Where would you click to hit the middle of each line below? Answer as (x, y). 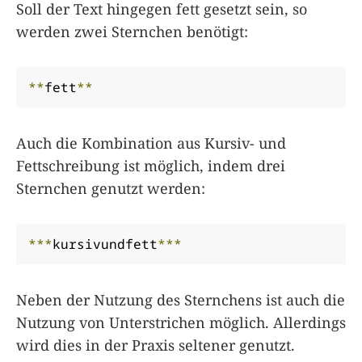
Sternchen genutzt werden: (111, 188)
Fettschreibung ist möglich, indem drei (151, 165)
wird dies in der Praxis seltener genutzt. (156, 345)
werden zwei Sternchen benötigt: (132, 31)
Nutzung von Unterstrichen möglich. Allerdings (181, 322)
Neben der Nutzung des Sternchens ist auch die (181, 299)
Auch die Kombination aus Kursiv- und (151, 143)
